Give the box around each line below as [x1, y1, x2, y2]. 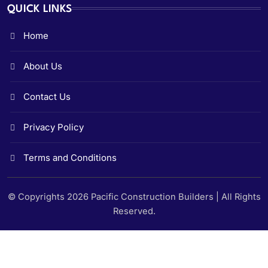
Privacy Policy [23, 121, 84, 133]
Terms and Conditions [23, 152, 117, 164]
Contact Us [23, 91, 71, 103]
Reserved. [112, 206, 156, 217]
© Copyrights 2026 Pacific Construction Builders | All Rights [7, 191, 261, 203]
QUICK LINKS [7, 4, 72, 15]
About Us [23, 60, 62, 72]
